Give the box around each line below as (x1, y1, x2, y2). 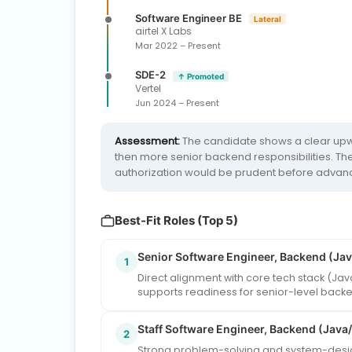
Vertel (135, 81, 161, 95)
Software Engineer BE (135, 11, 244, 24)
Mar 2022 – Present (135, 39, 221, 53)
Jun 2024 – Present (135, 96, 219, 109)
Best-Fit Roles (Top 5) (115, 212, 238, 228)
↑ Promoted (178, 71, 224, 81)
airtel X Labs (135, 24, 192, 38)
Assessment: (115, 133, 180, 148)
